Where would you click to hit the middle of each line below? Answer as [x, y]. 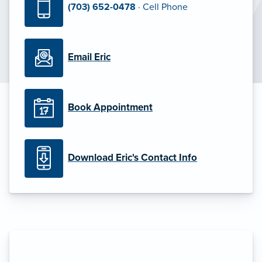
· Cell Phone [163, 7]
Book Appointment [110, 108]
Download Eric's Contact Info [132, 158]
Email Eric [89, 57]
